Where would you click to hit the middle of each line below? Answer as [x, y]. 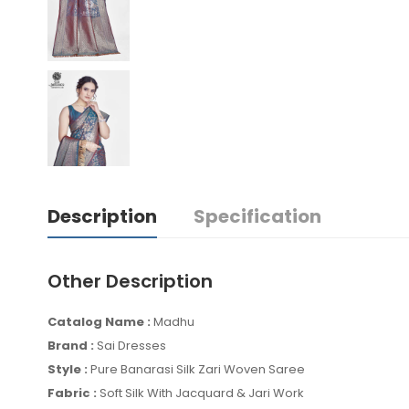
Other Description [130, 281]
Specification [257, 216]
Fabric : [72, 393]
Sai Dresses [144, 346]
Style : [68, 369]
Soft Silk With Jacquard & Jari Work [200, 393]
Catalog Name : [99, 322]
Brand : [71, 346]
